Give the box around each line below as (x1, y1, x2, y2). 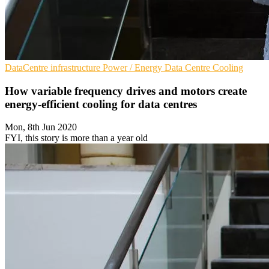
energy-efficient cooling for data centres (5, 97, 197, 110)
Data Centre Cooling (165, 62, 243, 73)
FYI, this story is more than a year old (5, 133, 148, 144)
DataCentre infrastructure (5, 62, 103, 73)
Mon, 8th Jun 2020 (5, 122, 77, 133)
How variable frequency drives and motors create (5, 84, 247, 97)
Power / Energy (103, 62, 165, 73)
